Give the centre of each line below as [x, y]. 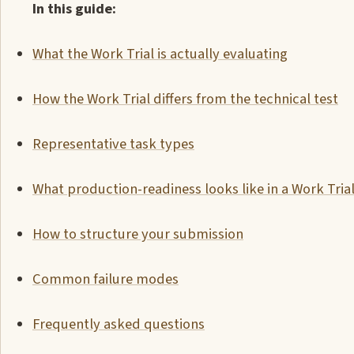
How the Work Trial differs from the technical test [185, 99]
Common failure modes [105, 279]
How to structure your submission [138, 234]
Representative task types [113, 144]
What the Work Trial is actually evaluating [160, 54]
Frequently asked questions [119, 324]
